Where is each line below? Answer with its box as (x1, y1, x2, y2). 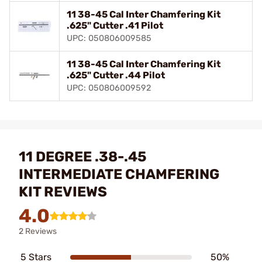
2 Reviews (19, 226, 57, 236)
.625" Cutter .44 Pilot (67, 70, 165, 81)
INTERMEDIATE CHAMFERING (19, 166, 219, 182)
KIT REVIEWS (19, 184, 107, 200)
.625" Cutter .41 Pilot (67, 20, 163, 31)
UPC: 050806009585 (67, 33, 151, 43)
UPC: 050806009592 (67, 83, 151, 93)
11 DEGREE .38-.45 (19, 149, 147, 165)
